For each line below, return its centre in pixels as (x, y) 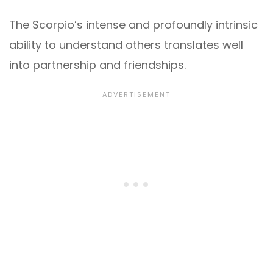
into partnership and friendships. (97, 65)
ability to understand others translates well (126, 45)
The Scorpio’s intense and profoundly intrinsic (133, 25)
